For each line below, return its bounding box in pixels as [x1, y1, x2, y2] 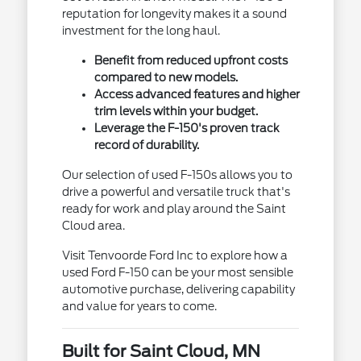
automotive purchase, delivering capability [61, 283, 295, 296]
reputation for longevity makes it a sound [61, 7, 287, 20]
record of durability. [93, 139, 199, 151]
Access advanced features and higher [93, 88, 300, 101]
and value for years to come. [61, 300, 217, 313]
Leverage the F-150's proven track [93, 122, 280, 135]
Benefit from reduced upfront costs [93, 54, 288, 67]
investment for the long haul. [61, 24, 220, 37]
